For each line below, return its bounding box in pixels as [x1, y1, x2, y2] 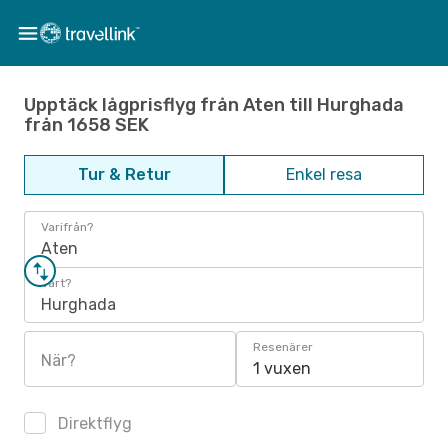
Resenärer [253, 340, 313, 354]
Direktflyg [54, 414, 132, 433]
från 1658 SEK [24, 113, 149, 136]
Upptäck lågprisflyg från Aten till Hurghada [24, 93, 404, 116]
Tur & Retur [77, 165, 171, 184]
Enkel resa [286, 165, 362, 184]
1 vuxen [253, 359, 311, 378]
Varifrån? [41, 220, 93, 234]
